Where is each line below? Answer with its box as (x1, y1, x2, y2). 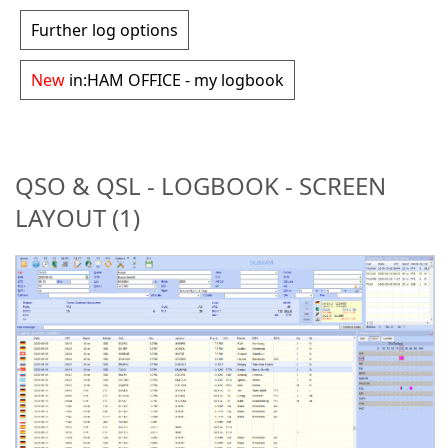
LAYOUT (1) (15, 200, 140, 234)
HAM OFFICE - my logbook (87, 68, 284, 91)
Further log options (31, 18, 178, 41)
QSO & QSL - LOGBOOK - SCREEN (15, 168, 386, 202)
